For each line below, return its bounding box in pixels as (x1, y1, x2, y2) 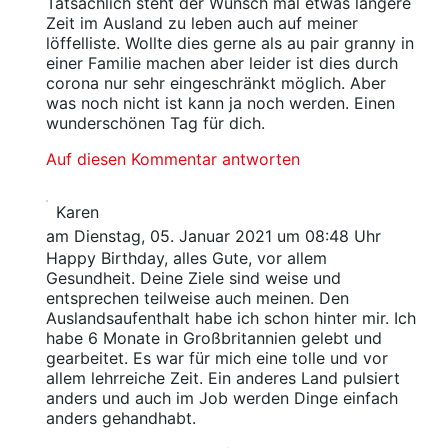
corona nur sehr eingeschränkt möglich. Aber (45, 73, 386, 94)
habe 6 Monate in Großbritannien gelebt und (45, 328, 382, 349)
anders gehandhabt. (45, 408, 196, 429)
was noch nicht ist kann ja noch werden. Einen (45, 93, 395, 114)
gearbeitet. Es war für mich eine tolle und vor (45, 348, 388, 369)
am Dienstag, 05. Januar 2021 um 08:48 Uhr (45, 226, 381, 247)
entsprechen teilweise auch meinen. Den (45, 288, 349, 309)
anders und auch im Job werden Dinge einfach (45, 388, 398, 409)
